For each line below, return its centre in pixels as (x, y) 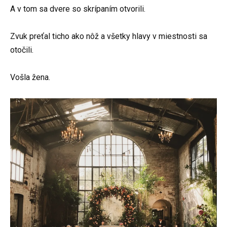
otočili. (22, 50)
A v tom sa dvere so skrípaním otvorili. (78, 9)
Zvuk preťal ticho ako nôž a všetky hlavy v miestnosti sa (109, 36)
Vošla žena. (30, 78)
